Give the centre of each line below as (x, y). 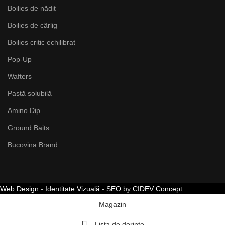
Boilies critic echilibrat (41, 42)
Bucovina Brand (33, 144)
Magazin (113, 204)
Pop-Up (20, 59)
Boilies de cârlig (32, 25)
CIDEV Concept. (158, 189)
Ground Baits (28, 127)
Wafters (20, 76)
